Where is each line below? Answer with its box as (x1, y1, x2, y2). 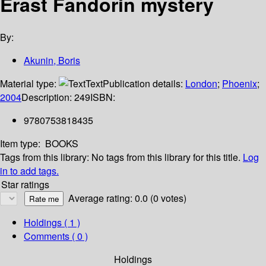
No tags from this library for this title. (91, 150, 240, 164)
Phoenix (222, 77, 257, 91)
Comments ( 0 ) (24, 229, 88, 243)
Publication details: (103, 77, 185, 91)
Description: (21, 90, 74, 104)
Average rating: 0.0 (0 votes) (68, 191, 186, 205)
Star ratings (1, 178, 49, 192)
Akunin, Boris (24, 53, 80, 68)
